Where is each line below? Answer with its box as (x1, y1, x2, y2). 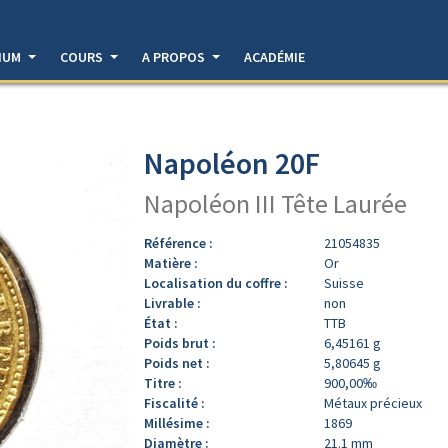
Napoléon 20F (144, 143, 320, 182)
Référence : (144, 233, 213, 252)
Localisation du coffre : (144, 273, 288, 292)
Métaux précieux (324, 393, 422, 412)
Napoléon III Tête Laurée (144, 186, 407, 220)
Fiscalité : (144, 393, 205, 412)
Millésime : (144, 413, 210, 432)
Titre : (144, 373, 182, 392)
